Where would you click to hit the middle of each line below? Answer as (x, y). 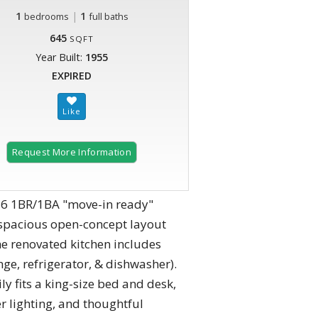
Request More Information (72, 152)
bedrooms (46, 17)
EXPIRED (72, 76)
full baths (108, 17)
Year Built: (60, 57)
